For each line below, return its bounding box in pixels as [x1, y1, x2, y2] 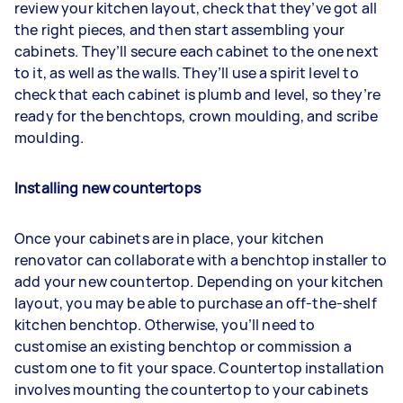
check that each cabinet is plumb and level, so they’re [14, 84, 381, 104]
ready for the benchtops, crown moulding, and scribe [14, 105, 379, 126]
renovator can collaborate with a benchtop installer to [14, 249, 388, 270]
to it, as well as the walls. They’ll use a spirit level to [14, 62, 359, 83]
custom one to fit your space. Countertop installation [14, 357, 384, 378]
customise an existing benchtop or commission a [14, 336, 352, 356]
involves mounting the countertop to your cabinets [14, 379, 369, 399]
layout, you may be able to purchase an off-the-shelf [14, 292, 377, 313]
